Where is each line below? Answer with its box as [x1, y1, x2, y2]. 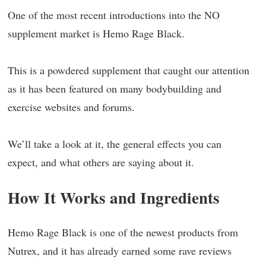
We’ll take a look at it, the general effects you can [8, 137, 221, 151]
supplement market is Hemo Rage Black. [8, 26, 185, 40]
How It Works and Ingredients [8, 186, 220, 209]
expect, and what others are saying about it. [8, 155, 194, 169]
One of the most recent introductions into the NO [8, 8, 220, 22]
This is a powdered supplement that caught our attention [8, 63, 249, 77]
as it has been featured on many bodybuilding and [8, 81, 221, 96]
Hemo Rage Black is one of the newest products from [8, 225, 238, 239]
